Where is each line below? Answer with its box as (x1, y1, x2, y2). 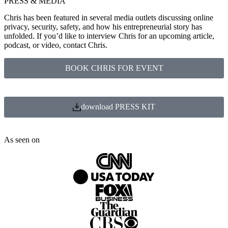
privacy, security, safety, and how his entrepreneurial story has (4, 22, 202, 31)
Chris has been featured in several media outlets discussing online (4, 13, 213, 22)
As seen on (4, 135, 40, 144)
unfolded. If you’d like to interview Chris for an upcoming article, (4, 32, 214, 40)
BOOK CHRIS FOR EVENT (65, 64, 163, 72)
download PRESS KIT (81, 102, 155, 111)
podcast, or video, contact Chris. (4, 41, 107, 49)
